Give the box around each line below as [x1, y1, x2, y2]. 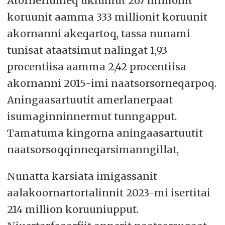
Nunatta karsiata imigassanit [7, 170, 157, 183]
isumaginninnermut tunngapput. [7, 110, 177, 123]
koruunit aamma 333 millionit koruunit [7, 11, 207, 24]
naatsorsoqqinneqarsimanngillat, [7, 143, 179, 156]
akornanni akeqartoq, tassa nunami [7, 27, 190, 40]
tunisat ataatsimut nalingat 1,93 [7, 44, 167, 57]
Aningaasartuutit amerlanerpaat [7, 93, 173, 106]
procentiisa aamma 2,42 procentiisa [7, 60, 186, 73]
